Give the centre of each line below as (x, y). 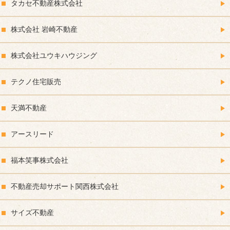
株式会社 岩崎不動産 (44, 30)
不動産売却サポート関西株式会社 (65, 187)
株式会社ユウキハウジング (54, 56)
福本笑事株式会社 (40, 160)
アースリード (32, 134)
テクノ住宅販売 (36, 82)
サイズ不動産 (32, 213)
